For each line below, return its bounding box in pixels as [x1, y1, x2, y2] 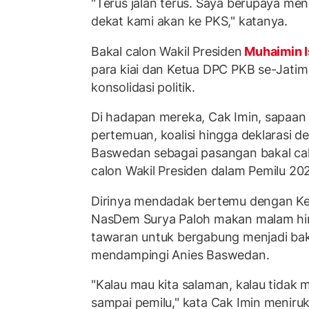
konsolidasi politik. [91, 79, 195, 94]
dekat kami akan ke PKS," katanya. [91, 14, 288, 29]
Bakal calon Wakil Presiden [91, 43, 242, 59]
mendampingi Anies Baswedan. [91, 247, 270, 262]
